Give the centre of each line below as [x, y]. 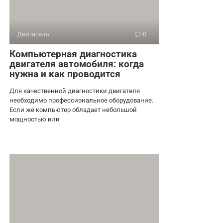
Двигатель [33, 34]
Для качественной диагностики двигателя [75, 91]
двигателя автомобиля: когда [77, 64]
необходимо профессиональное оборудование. [81, 100]
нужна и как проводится [65, 74]
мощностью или [35, 119]
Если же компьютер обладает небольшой [73, 110]
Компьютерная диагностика [73, 54]
